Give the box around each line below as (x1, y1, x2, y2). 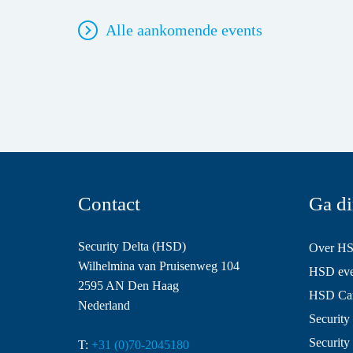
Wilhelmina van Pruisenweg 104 (78, 259, 240, 273)
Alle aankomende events (106, 21, 262, 39)
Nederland (78, 299, 130, 313)
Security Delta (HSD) (78, 240, 186, 254)
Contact (78, 193, 140, 215)
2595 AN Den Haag (78, 279, 179, 293)
